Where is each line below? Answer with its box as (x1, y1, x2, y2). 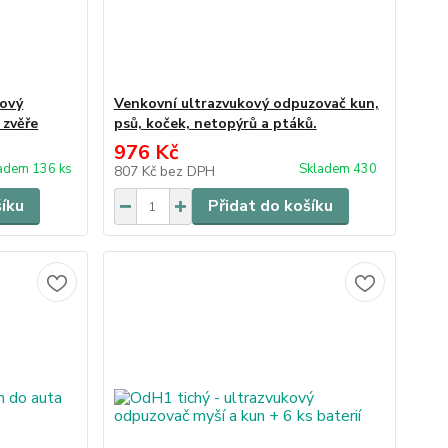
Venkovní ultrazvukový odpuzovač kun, (113, 94, 379, 113)
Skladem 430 (298, 160, 380, 178)
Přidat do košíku (207, 195, 333, 217)
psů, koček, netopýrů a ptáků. (113, 114, 317, 133)
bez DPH (159, 162, 215, 181)
